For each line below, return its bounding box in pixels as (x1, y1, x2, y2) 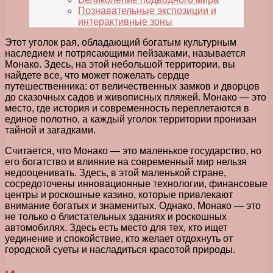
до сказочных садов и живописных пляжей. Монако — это (5, 92, 266, 103)
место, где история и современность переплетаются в (5, 103, 249, 114)
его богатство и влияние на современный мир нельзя (5, 157, 247, 168)
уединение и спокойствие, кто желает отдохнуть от (5, 233, 233, 244)
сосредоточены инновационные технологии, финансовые (5, 179, 268, 190)
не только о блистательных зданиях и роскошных (5, 211, 227, 222)
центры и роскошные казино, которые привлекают (5, 190, 233, 200)
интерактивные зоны (78, 16, 172, 27)
